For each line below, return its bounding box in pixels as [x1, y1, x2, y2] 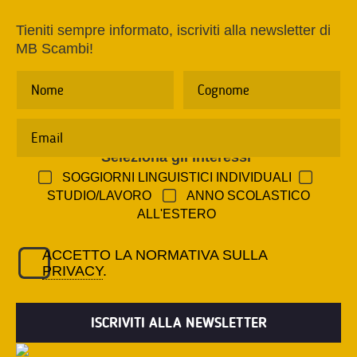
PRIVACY [42, 263, 103, 280]
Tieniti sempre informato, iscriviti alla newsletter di [16, 22, 331, 39]
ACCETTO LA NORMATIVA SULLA [42, 247, 268, 264]
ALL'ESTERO [137, 207, 216, 222]
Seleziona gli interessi [100, 149, 251, 166]
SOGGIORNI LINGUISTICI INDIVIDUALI [61, 171, 292, 185]
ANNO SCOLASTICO [186, 189, 310, 203]
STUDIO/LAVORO [47, 189, 151, 203]
